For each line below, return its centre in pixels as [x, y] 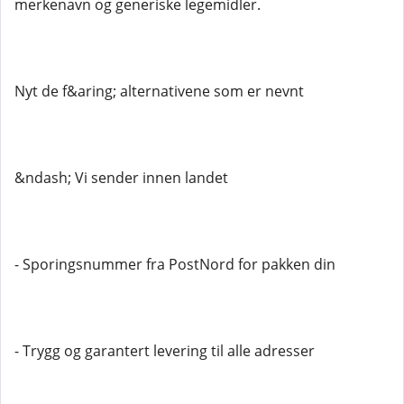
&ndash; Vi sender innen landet [121, 178]
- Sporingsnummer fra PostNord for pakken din [175, 264]
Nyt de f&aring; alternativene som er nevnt [159, 91]
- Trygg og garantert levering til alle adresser [165, 351]
